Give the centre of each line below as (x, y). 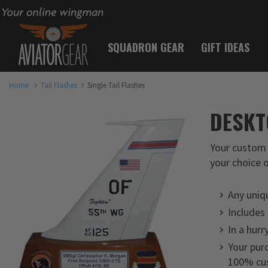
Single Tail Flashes (116, 85)
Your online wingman (37, 10)
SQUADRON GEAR (146, 47)
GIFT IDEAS (225, 47)
